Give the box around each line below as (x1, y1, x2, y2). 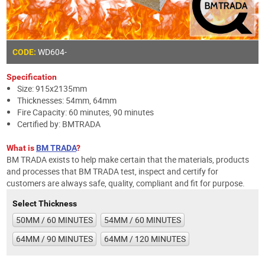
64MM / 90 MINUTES (16, 232, 93, 244)
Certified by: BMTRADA (17, 118, 101, 130)
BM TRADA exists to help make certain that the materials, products (7, 153, 249, 165)
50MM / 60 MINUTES (16, 214, 93, 225)
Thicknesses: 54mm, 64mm (17, 94, 117, 106)
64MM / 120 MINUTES (104, 232, 186, 244)
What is (7, 143, 36, 153)
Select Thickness (12, 198, 77, 208)
